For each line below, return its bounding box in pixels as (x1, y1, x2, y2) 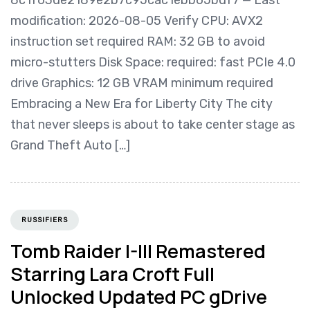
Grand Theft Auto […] (10, 137, 130, 153)
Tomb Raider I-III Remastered (10, 238, 266, 264)
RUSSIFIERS (21, 216, 68, 225)
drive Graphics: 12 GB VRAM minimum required (10, 75, 273, 91)
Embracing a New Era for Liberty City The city (10, 95, 273, 111)
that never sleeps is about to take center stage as (10, 116, 295, 132)
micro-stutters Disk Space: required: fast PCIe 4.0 (10, 54, 295, 70)
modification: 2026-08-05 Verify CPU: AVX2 (10, 12, 263, 28)
